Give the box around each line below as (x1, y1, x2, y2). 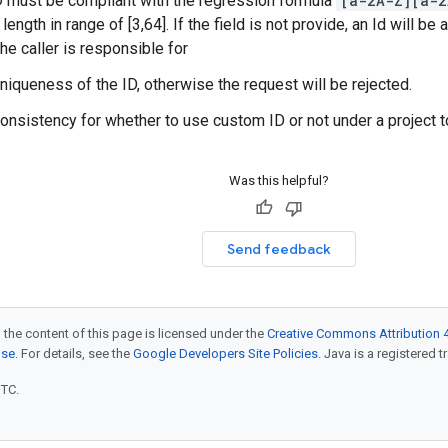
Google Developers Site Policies (133, 346, 318, 361)
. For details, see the (15, 346, 133, 361)
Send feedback (226, 240, 331, 258)
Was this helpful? (228, 173, 329, 188)
